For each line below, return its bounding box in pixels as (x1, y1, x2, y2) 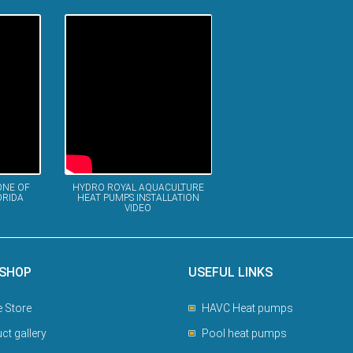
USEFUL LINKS (188, 265, 273, 280)
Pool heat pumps (202, 327, 287, 340)
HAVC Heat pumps (202, 302, 293, 314)
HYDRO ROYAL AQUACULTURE (72, 182, 204, 193)
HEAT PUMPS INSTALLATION (76, 192, 199, 203)
